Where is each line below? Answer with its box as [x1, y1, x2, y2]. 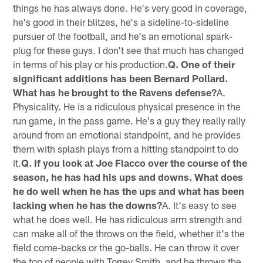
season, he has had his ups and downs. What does [13, 170, 244, 183]
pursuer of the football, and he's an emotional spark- [13, 29, 233, 42]
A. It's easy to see [162, 198, 237, 211]
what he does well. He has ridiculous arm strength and [13, 213, 242, 225]
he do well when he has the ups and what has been [13, 184, 245, 197]
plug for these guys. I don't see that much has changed [13, 43, 244, 56]
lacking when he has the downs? [13, 198, 163, 211]
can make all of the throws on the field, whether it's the [13, 227, 245, 239]
